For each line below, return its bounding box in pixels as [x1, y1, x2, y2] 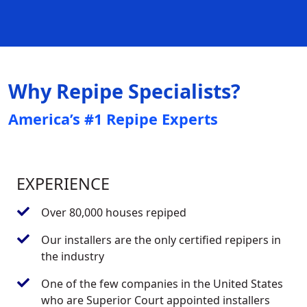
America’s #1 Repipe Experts [8, 108, 218, 129]
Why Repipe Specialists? [8, 77, 241, 104]
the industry [41, 248, 104, 264]
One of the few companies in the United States [41, 275, 283, 291]
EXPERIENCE [16, 172, 110, 195]
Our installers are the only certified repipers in [41, 232, 281, 247]
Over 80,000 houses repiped [41, 204, 186, 220]
